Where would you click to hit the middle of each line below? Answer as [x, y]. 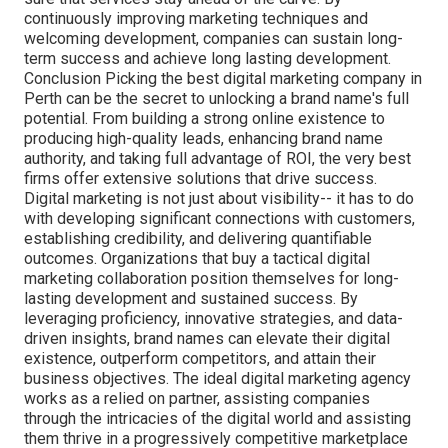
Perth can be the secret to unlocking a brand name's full [216, 99]
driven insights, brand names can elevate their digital [207, 339]
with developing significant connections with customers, [219, 219]
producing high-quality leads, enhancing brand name [203, 139]
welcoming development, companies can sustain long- [213, 39]
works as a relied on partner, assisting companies [197, 399]
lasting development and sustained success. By [191, 299]
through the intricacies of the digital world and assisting [217, 419]
